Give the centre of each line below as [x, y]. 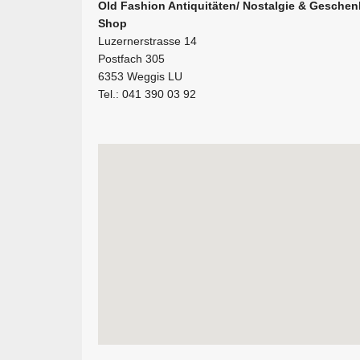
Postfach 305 [131, 59]
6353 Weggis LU [140, 76]
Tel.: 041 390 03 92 [147, 94]
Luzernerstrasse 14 [147, 41]
